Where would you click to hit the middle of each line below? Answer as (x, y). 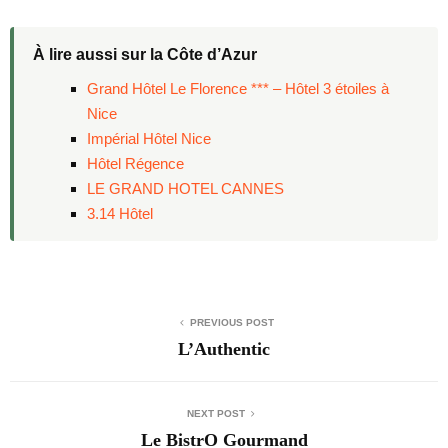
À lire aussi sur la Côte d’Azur (144, 54)
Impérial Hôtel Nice (148, 138)
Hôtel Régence (135, 163)
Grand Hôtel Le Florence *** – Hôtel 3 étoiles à (237, 88)
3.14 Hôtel (119, 213)
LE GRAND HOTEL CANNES (185, 188)
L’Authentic (224, 348)
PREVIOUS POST (232, 322)
